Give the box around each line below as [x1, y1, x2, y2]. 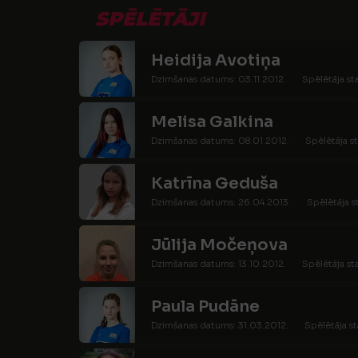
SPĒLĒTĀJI [95, 7, 205, 30]
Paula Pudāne [151, 296, 260, 316]
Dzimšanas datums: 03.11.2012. [151, 74, 286, 85]
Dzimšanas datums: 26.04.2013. [151, 197, 291, 208]
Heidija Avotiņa [151, 50, 280, 70]
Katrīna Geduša [151, 173, 278, 193]
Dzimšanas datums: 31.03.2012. [151, 320, 288, 331]
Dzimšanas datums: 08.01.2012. [151, 135, 289, 146]
